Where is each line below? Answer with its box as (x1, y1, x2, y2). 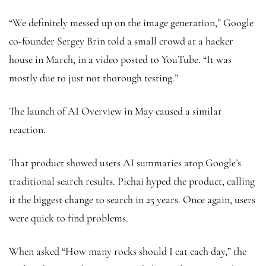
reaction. (9, 122, 48, 136)
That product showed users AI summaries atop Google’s (9, 156, 241, 169)
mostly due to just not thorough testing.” (9, 71, 180, 84)
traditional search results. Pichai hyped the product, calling (9, 174, 255, 188)
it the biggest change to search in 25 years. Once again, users (9, 192, 255, 206)
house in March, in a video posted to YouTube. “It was (9, 52, 232, 66)
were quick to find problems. (9, 211, 128, 224)
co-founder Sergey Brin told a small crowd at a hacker (9, 34, 233, 47)
